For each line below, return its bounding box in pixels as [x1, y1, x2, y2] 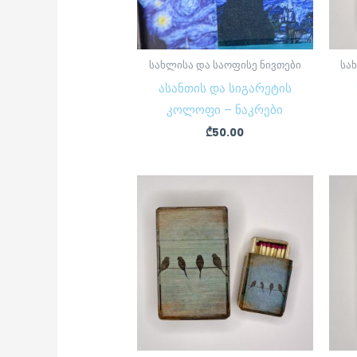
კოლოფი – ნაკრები [167, 100, 284, 118]
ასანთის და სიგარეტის [158, 79, 292, 96]
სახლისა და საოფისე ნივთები [148, 58, 301, 73]
